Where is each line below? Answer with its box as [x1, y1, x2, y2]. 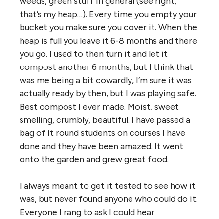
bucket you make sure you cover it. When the [20, 22, 197, 33]
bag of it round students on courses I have [20, 127, 185, 138]
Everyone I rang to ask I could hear [20, 206, 154, 218]
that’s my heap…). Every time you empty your [20, 8, 197, 20]
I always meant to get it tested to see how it [20, 180, 196, 191]
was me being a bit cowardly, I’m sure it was [20, 74, 192, 86]
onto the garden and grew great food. [20, 153, 169, 165]
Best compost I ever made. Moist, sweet [20, 101, 179, 112]
